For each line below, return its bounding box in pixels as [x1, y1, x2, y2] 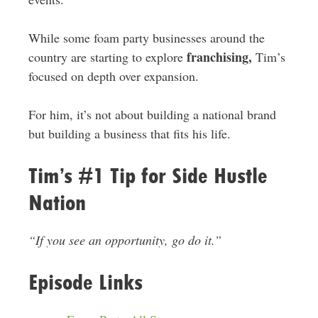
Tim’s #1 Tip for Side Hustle [28, 163, 268, 189]
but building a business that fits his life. [28, 125, 231, 143]
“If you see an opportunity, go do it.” [28, 231, 221, 249]
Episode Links [28, 270, 143, 295]
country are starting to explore [28, 48, 187, 66]
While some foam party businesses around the [28, 29, 265, 47]
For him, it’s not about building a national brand [28, 106, 276, 124]
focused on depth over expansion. [28, 67, 199, 85]
